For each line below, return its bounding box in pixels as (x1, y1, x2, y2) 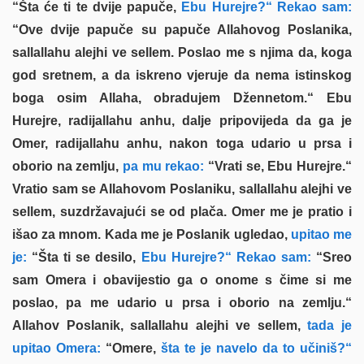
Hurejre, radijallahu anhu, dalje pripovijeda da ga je (12, 114, 352, 128)
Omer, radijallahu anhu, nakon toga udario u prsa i (12, 136, 352, 150)
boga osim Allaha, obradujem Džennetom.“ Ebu (12, 91, 352, 105)
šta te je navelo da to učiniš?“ (156, 341, 352, 355)
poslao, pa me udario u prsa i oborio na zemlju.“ (12, 296, 352, 310)
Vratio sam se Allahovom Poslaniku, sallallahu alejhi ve (12, 182, 352, 196)
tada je (300, 318, 353, 332)
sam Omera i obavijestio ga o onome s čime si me (12, 273, 352, 287)
